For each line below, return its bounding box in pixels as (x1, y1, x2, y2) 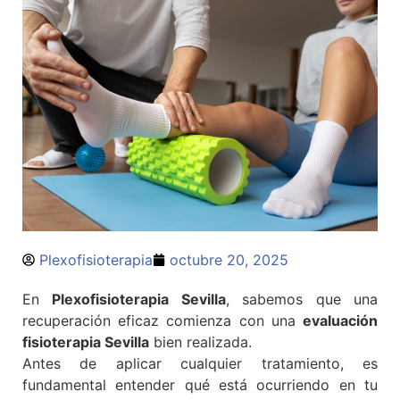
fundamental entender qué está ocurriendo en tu (22, 375, 378, 394)
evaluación (303, 311, 378, 329)
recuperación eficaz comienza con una (22, 311, 303, 329)
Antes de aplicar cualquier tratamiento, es (22, 354, 378, 372)
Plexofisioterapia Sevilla (52, 289, 226, 308)
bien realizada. (149, 332, 252, 351)
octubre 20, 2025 (170, 250, 288, 269)
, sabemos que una (225, 289, 379, 308)
